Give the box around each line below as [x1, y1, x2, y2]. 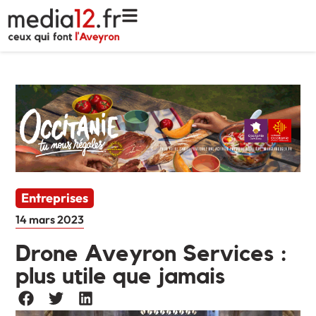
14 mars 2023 [16, 212, 85, 227]
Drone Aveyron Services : [16, 243, 288, 266]
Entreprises [21, 190, 89, 207]
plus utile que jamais [16, 265, 226, 288]
